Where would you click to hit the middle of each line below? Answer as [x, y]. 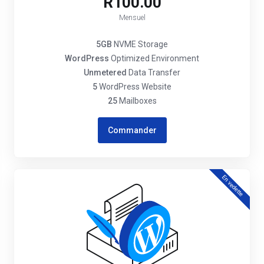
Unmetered [105, 72]
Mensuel [132, 18]
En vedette [232, 186]
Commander [132, 130]
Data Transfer [154, 72]
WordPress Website [134, 87]
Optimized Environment [154, 58]
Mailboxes [137, 101]
